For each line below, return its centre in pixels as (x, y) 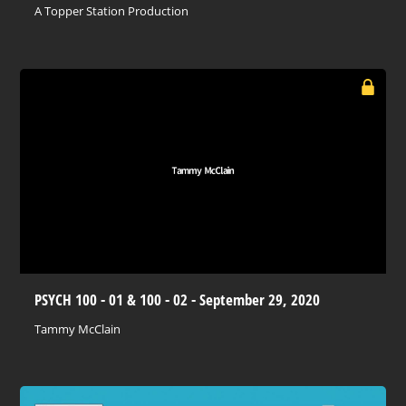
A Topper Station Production (112, 11)
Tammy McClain (78, 329)
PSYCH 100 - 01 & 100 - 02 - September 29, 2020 (178, 300)
